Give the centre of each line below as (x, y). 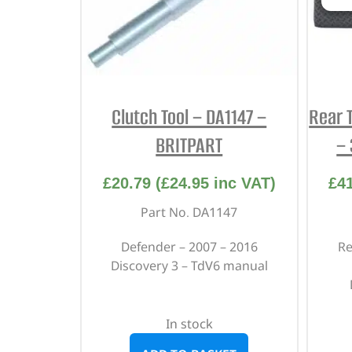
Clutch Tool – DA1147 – (189, 117)
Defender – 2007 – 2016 (189, 247)
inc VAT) (242, 183)
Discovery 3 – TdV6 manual (189, 266)
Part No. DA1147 (189, 213)
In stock (189, 324)
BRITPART (189, 146)
